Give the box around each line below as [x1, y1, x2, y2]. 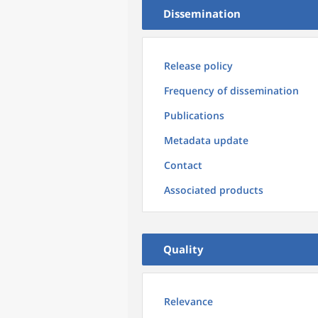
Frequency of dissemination [164, 84, 299, 97]
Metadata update [164, 133, 248, 147]
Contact [164, 158, 202, 172]
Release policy [164, 59, 233, 72]
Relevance [164, 295, 213, 308]
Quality [163, 242, 204, 256]
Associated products [164, 183, 263, 197]
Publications [164, 109, 224, 122]
